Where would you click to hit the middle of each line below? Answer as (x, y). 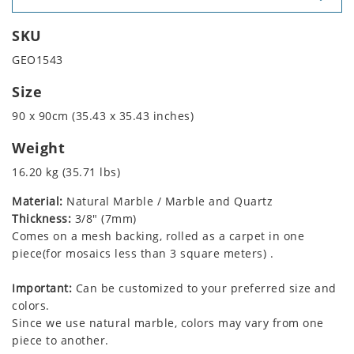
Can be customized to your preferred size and (204, 288)
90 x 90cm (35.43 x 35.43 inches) (103, 116)
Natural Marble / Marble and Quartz (168, 201)
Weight (38, 148)
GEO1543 (38, 60)
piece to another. (60, 341)
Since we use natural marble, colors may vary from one (168, 323)
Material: (38, 201)
